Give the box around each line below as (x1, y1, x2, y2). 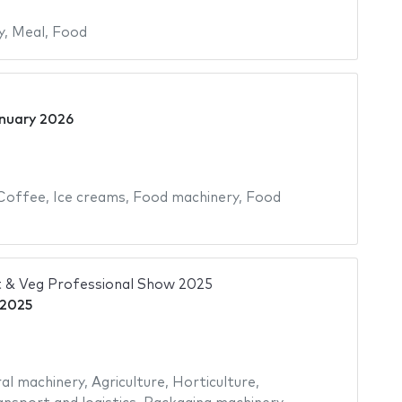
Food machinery (132, 190, 239, 205)
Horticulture (171, 376, 256, 390)
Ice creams (52, 190, 126, 205)
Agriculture (91, 376, 165, 390)
